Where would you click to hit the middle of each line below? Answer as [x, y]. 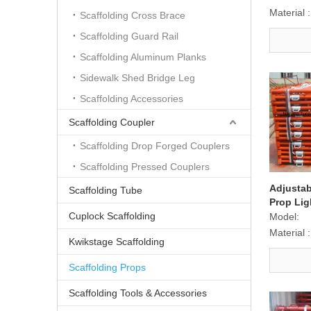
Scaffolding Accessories [132, 99]
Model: [284, 216]
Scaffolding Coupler [112, 122]
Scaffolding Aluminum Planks [143, 57]
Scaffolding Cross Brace [133, 15]
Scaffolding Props [107, 267]
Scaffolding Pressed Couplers [145, 167]
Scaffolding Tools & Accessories [138, 293]
